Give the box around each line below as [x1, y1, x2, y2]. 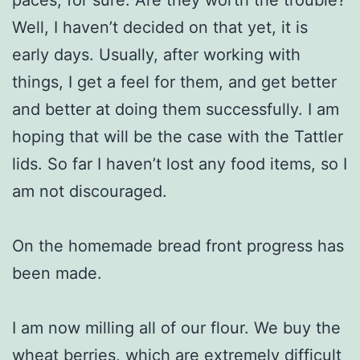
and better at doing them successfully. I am [12, 99, 339, 119]
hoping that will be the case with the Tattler [12, 126, 343, 146]
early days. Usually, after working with [12, 44, 301, 64]
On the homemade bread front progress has [12, 235, 344, 256]
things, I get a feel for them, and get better [12, 72, 337, 92]
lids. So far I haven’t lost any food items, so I [12, 153, 347, 174]
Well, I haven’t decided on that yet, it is [12, 17, 308, 37]
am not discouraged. [12, 181, 167, 201]
